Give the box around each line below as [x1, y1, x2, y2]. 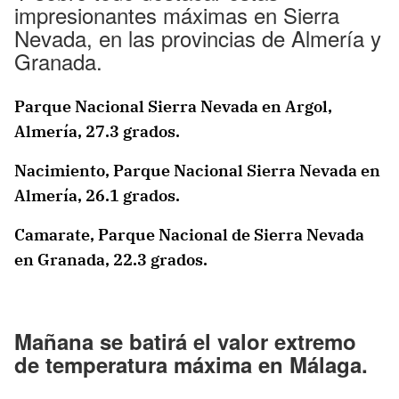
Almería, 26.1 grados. [14, 185, 180, 207]
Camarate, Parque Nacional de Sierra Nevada [14, 224, 364, 246]
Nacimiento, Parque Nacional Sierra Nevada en [14, 160, 380, 182]
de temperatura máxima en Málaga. [14, 349, 368, 380]
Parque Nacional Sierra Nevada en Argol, [14, 96, 332, 118]
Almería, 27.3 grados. [14, 121, 180, 142]
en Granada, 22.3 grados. [14, 249, 208, 271]
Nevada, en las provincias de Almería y [14, 22, 381, 54]
